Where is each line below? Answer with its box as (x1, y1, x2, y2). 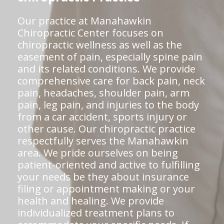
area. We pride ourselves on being (17, 146, 178, 159)
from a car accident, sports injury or (17, 110, 187, 123)
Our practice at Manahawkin (17, 14, 151, 27)
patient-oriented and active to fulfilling (17, 158, 200, 171)
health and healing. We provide (17, 194, 164, 207)
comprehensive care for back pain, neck (17, 74, 205, 87)
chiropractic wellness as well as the (17, 38, 182, 51)
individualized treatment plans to (17, 206, 174, 219)
